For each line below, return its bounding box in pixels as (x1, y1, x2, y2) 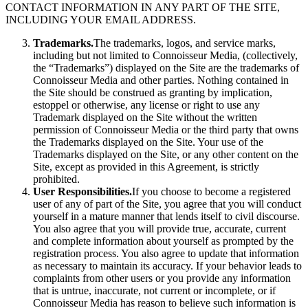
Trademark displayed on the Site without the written (33, 111, 257, 123)
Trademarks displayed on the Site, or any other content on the (33, 148, 298, 160)
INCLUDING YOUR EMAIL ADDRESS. (5, 14, 196, 25)
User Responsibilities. (33, 186, 132, 197)
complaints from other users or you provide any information (33, 272, 291, 284)
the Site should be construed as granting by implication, (33, 87, 272, 98)
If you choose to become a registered (132, 186, 291, 197)
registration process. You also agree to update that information (33, 247, 299, 259)
